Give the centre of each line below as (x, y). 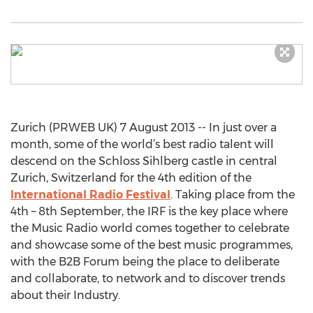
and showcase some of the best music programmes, (152, 245)
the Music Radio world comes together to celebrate (150, 228)
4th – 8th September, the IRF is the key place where (149, 211)
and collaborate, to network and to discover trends (148, 278)
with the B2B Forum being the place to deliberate (145, 262)
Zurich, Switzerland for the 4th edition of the (131, 178)
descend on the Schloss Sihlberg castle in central (144, 161)
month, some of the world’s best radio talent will (142, 144)
